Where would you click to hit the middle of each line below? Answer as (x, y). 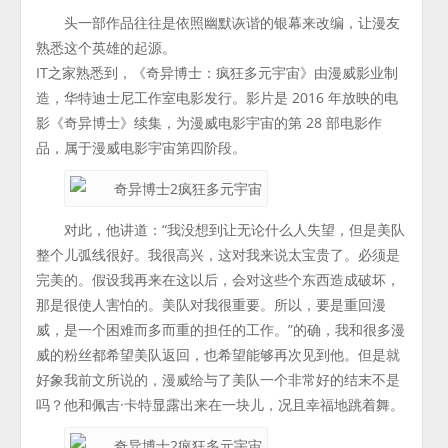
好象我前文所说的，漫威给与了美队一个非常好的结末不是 (218, 379)
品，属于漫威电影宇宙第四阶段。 (141, 147)
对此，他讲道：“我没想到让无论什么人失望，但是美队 (235, 229)
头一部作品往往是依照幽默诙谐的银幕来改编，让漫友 (232, 22)
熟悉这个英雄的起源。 (106, 47)
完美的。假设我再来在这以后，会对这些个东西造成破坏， (218, 279)
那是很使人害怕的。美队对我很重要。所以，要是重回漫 (211, 304)
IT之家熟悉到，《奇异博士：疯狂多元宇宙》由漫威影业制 (217, 72)
